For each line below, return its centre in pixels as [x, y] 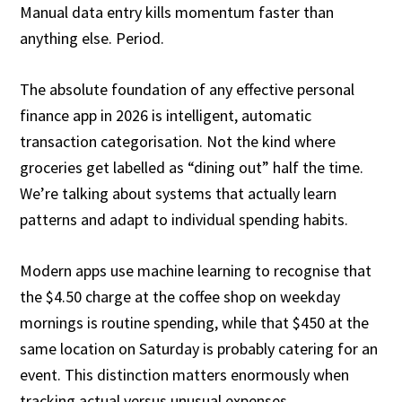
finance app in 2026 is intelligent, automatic [166, 115]
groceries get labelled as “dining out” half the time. [192, 167]
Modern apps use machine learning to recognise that [196, 271]
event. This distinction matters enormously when [185, 375]
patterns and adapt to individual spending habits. [184, 219]
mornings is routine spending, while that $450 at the [195, 323]
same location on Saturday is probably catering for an [199, 349]
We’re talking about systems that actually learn [179, 193]
